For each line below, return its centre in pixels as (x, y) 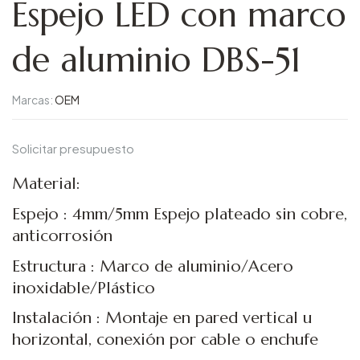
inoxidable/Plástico (84, 288)
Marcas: (33, 100)
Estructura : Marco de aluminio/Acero (153, 266)
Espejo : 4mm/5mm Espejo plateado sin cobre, (180, 214)
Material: (46, 184)
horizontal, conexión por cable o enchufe (165, 340)
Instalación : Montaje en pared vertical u (162, 318)
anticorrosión (62, 235)
